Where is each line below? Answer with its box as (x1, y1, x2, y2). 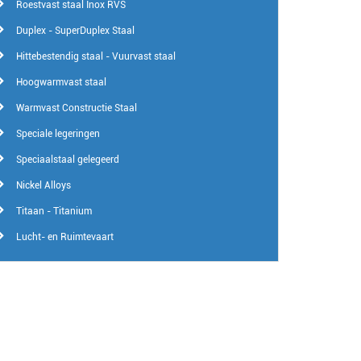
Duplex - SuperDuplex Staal (15, 25, 135, 37)
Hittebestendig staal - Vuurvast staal (15, 51, 176, 63)
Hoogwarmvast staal (15, 77, 106, 89)
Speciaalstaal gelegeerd (15, 154, 119, 166)
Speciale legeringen (15, 128, 100, 140)
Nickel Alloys (15, 180, 71, 192)
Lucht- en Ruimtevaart (15, 231, 114, 243)
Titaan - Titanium (15, 205, 92, 218)
